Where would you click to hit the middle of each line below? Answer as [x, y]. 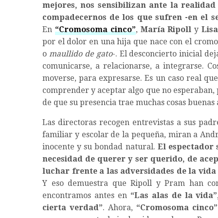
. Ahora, [119, 208]
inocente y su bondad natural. [99, 147]
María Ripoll [166, 30]
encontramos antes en [86, 196]
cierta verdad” [73, 208]
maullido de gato [81, 54]
